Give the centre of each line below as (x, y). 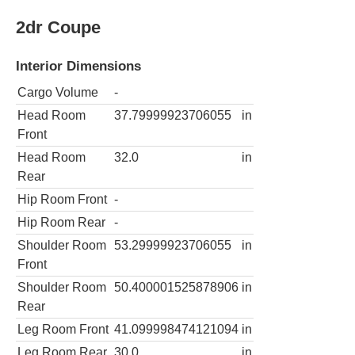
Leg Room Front (63, 329)
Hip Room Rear (61, 222)
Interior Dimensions (78, 65)
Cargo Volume (58, 92)
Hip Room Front (62, 199)
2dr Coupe (58, 27)
